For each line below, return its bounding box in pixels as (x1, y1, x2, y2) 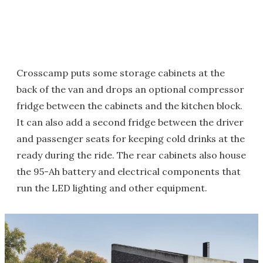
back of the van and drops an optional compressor (16, 83, 244, 95)
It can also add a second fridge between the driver (16, 116, 244, 128)
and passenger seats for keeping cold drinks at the (16, 132, 245, 144)
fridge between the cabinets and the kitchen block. (16, 99, 242, 112)
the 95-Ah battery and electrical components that (16, 165, 241, 177)
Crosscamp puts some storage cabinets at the (16, 66, 225, 79)
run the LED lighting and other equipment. (16, 181, 207, 194)
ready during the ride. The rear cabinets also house (16, 149, 246, 161)
